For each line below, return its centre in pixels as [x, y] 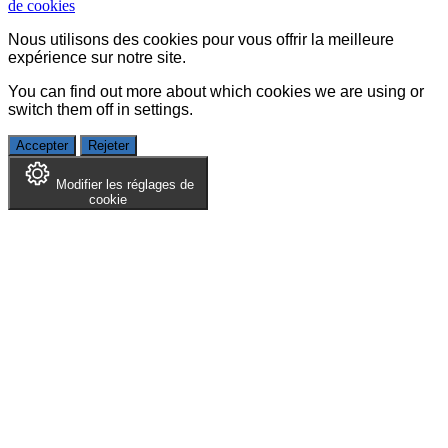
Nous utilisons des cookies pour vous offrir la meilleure [201, 40]
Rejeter [108, 146]
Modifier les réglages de [125, 185]
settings [161, 110]
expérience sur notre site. [97, 58]
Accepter [42, 146]
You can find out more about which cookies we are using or [216, 92]
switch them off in [71, 110]
